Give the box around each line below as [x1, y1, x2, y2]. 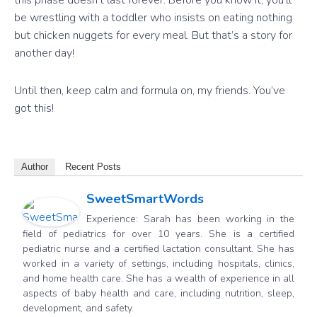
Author [21, 161, 48, 173]
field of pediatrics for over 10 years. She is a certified [23, 227, 294, 241]
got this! [14, 100, 54, 117]
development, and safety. [23, 301, 134, 316]
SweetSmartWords [86, 190, 204, 208]
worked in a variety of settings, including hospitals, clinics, [23, 257, 294, 271]
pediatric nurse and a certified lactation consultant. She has [23, 242, 294, 256]
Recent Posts [65, 161, 121, 173]
